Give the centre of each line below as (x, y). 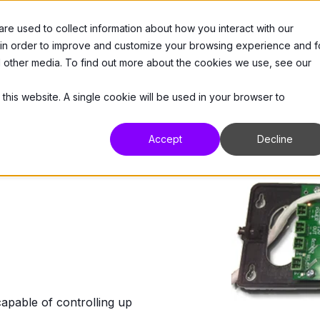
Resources (165, 30)
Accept (165, 139)
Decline (275, 139)
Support (251, 30)
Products (75, 30)
